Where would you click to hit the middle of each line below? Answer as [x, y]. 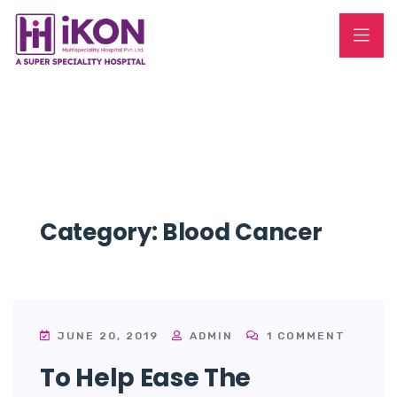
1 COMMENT [304, 336]
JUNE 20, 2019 [108, 336]
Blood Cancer [242, 233]
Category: [101, 233]
